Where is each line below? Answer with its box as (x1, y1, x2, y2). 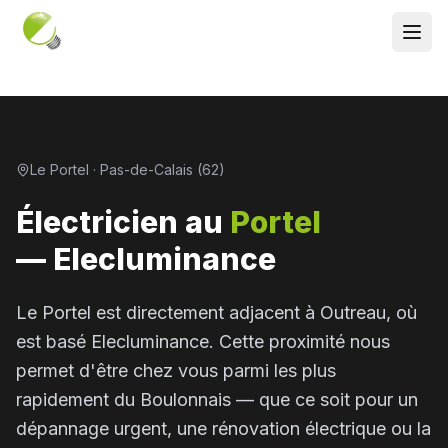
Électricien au (16, 204, 223, 240)
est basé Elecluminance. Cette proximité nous (16, 331, 390, 352)
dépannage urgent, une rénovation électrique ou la (16, 418, 431, 439)
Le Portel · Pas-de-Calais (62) (30, 161, 225, 178)
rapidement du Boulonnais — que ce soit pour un (16, 389, 418, 410)
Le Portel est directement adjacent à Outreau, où (16, 302, 417, 323)
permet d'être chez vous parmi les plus (16, 360, 336, 381)
